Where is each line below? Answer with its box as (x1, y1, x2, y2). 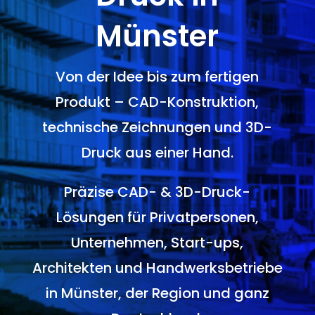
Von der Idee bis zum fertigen (56, 67, 259, 86)
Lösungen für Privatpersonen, (56, 207, 259, 227)
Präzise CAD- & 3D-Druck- (64, 182, 251, 202)
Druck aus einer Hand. (81, 143, 233, 162)
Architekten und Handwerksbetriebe (32, 258, 283, 278)
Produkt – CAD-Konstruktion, (56, 92, 259, 112)
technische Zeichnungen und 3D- (42, 117, 273, 137)
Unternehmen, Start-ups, (71, 233, 244, 252)
